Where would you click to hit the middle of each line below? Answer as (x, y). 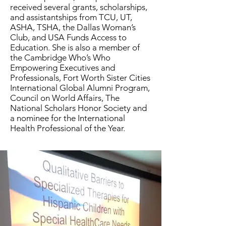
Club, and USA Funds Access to (68, 37)
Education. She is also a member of (75, 47)
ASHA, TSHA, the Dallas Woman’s (73, 27)
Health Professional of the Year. (68, 128)
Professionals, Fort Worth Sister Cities (80, 78)
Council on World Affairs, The (65, 98)
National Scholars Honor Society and (78, 108)
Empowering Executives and (63, 68)
